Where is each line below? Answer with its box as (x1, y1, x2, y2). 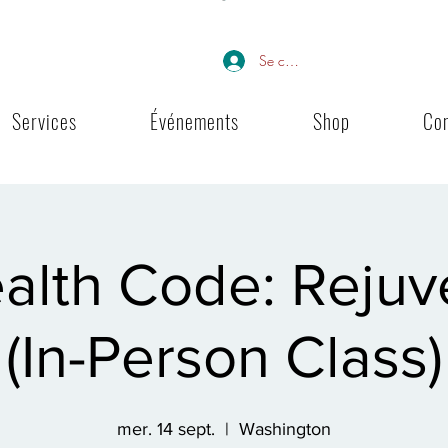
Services (12, 106, 78, 136)
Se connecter (259, 51, 336, 70)
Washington (239, 419, 331, 439)
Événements (150, 106, 240, 136)
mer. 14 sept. (117, 419, 215, 439)
